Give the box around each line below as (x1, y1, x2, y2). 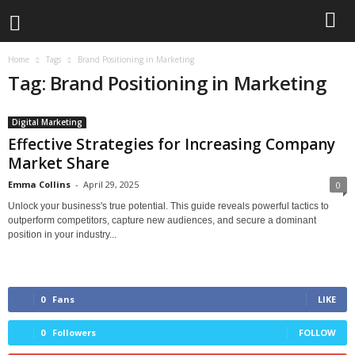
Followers (52, 326, 96, 338)
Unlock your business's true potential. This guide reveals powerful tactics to (8, 200, 329, 212)
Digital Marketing (12, 116, 82, 128)
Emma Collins (8, 178, 71, 190)
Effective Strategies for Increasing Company (8, 134, 335, 155)
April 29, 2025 (83, 178, 139, 190)
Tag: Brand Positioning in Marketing (8, 70, 326, 96)
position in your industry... (8, 229, 116, 240)
